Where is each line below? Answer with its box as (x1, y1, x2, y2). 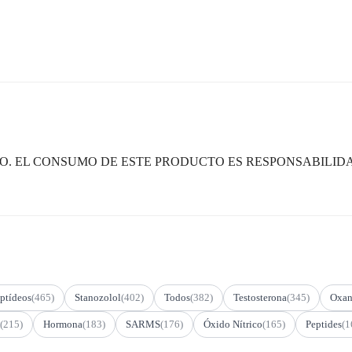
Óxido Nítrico (203, 317, 262, 330)
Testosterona (233, 291, 287, 303)
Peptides (306, 317, 342, 330)
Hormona (43, 317, 82, 330)
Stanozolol (75, 291, 121, 303)
